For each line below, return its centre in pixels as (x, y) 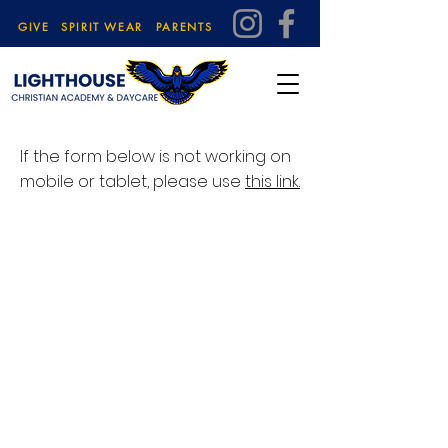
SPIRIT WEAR (102, 26)
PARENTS (184, 26)
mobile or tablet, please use (132, 181)
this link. (272, 181)
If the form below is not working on (155, 156)
